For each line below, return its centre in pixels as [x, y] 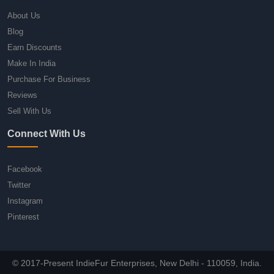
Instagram [25, 201]
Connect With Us [46, 133]
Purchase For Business [49, 79]
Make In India [31, 63]
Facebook [25, 169]
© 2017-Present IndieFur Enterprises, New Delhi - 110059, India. [137, 263]
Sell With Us [29, 111]
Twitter [19, 185]
